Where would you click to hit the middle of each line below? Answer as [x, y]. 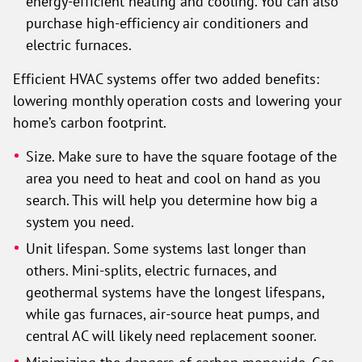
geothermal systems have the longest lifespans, [175, 292]
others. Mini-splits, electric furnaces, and [152, 270]
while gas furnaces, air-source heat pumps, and [173, 314]
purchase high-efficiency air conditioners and [168, 23]
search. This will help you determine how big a [172, 200]
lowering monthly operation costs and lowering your [177, 100]
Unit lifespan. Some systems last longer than [166, 248]
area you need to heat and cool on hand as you [174, 178]
